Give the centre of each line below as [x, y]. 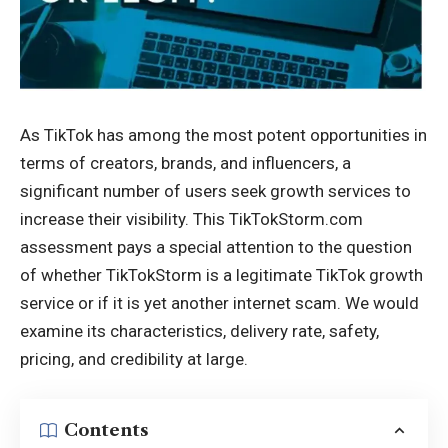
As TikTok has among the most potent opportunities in [223, 135]
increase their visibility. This [124, 219]
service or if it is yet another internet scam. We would [219, 303]
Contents [106, 430]
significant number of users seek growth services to [215, 191]
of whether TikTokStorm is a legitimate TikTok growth [221, 275]
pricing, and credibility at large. [134, 359]
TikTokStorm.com [296, 219]
